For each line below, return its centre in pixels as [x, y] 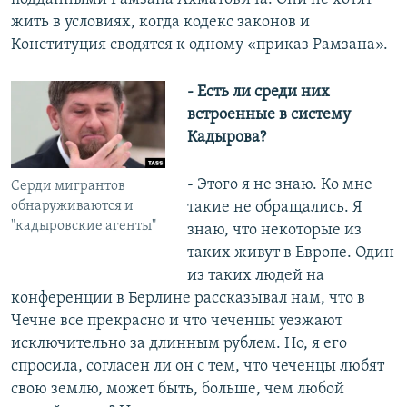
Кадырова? [226, 137]
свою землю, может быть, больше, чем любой [178, 389]
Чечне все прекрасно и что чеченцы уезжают [177, 321]
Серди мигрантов [68, 186]
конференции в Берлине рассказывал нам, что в [188, 298]
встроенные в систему [268, 114]
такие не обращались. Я [274, 207]
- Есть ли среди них [258, 92]
